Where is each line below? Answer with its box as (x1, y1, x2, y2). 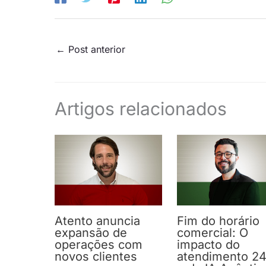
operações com (55, 237, 142, 252)
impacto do (177, 237, 240, 252)
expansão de (55, 225, 127, 240)
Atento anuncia (55, 213, 140, 228)
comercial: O (177, 225, 249, 240)
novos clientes (55, 249, 137, 264)
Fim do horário (177, 213, 260, 228)
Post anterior (65, 43, 125, 56)
